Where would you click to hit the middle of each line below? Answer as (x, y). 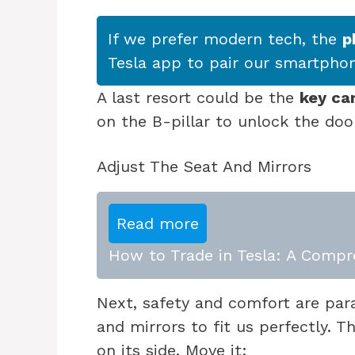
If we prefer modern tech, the (225, 38)
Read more (158, 223)
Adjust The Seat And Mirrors (204, 166)
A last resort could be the (198, 97)
